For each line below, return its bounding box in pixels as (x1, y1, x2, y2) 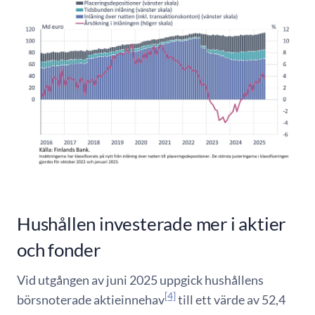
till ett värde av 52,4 (176, 291, 285, 307)
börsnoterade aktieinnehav (17, 291, 165, 307)
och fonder (17, 238, 101, 262)
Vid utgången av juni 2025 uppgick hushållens (17, 271, 264, 288)
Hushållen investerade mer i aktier (17, 212, 286, 236)
